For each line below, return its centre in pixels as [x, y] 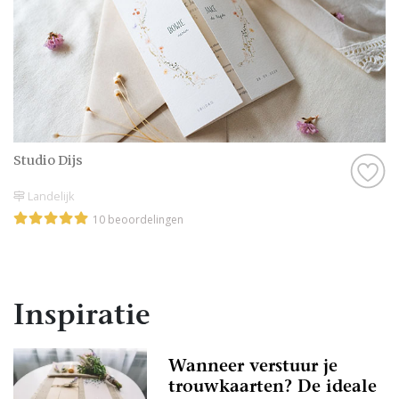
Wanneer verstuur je [253, 367]
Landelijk [50, 195]
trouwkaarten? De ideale [273, 387]
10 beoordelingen [138, 219]
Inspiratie [82, 317]
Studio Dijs [48, 161]
